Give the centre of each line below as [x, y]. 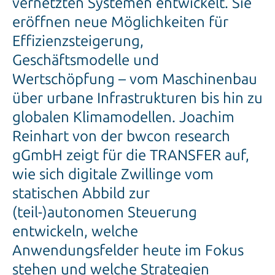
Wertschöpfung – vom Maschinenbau [135, 79]
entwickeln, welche [75, 231]
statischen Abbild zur [81, 193]
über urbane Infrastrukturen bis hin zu [137, 98]
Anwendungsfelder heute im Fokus [128, 250]
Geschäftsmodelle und [86, 60]
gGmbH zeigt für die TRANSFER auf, [131, 155]
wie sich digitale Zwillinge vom [113, 174]
